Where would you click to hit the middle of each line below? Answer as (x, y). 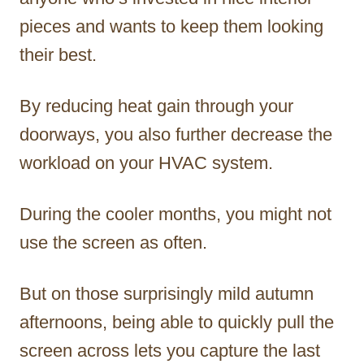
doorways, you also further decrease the (176, 134)
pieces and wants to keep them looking (171, 26)
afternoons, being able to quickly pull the (177, 322)
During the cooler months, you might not (175, 214)
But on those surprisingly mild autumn (167, 293)
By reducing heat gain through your (156, 106)
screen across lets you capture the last (170, 350)
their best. (58, 54)
